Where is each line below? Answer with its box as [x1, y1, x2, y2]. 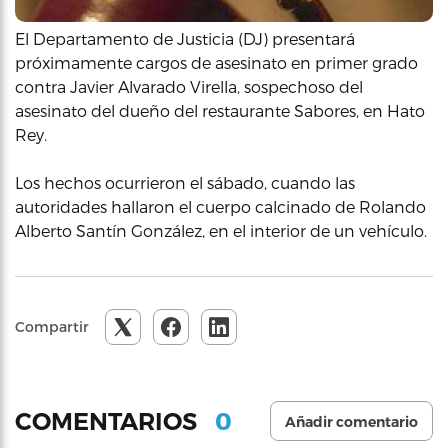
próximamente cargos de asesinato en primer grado [15, 53, 418, 72]
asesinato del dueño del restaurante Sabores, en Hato [15, 101, 425, 120]
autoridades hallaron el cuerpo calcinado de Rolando [15, 197, 426, 216]
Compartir [15, 318, 89, 335]
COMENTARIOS [15, 406, 203, 436]
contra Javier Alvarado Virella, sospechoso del [15, 77, 363, 96]
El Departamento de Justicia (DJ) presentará [15, 29, 355, 48]
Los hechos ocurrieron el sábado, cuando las [15, 173, 355, 192]
